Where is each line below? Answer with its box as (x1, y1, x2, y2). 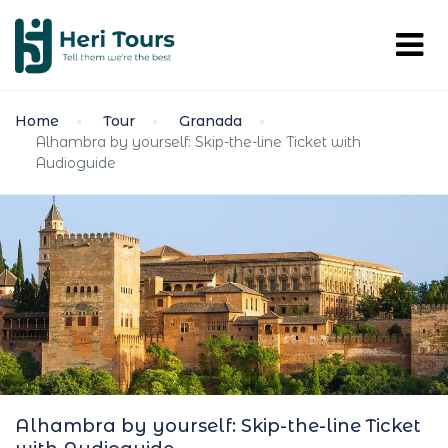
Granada (179, 112, 242, 130)
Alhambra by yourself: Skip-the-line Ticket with (35, 133, 361, 151)
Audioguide (35, 154, 116, 172)
